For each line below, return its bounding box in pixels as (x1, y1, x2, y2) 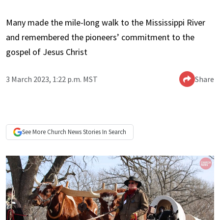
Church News (47, 128, 82, 137)
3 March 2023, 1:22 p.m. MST (6, 74, 98, 84)
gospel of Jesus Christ (6, 46, 87, 58)
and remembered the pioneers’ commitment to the (6, 31, 194, 43)
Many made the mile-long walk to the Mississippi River (6, 17, 205, 28)
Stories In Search (82, 128, 126, 137)
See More (22, 128, 47, 137)
